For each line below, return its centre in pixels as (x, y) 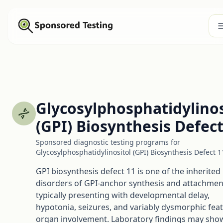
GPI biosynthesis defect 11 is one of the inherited (128, 171)
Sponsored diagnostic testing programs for (108, 142)
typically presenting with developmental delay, (123, 195)
